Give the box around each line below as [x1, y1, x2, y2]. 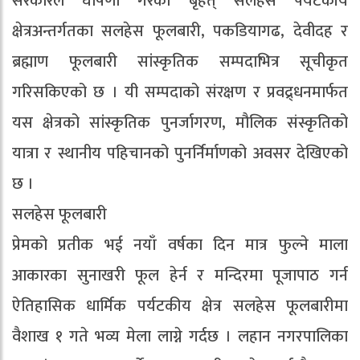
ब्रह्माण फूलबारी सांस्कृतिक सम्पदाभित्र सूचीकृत [12, 47, 348, 76]
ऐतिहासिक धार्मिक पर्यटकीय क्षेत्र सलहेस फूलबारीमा [12, 292, 348, 320]
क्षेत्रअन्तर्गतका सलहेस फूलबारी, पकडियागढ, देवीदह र [12, 17, 348, 45]
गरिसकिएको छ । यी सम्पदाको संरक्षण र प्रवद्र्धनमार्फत [12, 78, 348, 106]
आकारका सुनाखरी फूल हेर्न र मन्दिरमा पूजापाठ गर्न [12, 261, 348, 289]
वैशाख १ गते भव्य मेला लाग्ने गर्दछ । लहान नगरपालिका [12, 322, 348, 350]
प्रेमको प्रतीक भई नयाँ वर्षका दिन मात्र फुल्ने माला [12, 231, 348, 259]
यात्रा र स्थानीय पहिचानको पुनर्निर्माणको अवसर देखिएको [12, 139, 348, 167]
